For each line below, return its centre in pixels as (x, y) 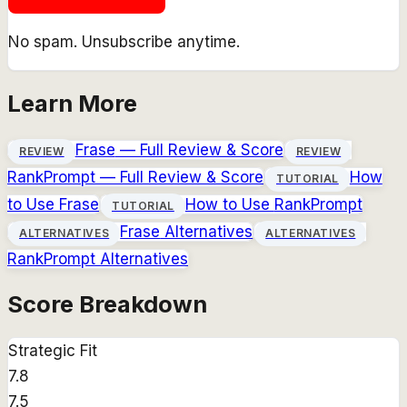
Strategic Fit (53, 350)
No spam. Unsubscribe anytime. (124, 42)
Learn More (72, 104)
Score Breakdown (107, 303)
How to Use (229, 204)
